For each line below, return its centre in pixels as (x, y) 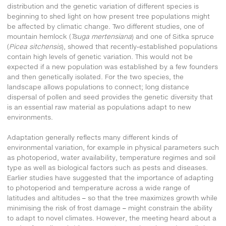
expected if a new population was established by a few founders (112, 66)
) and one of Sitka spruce (173, 36)
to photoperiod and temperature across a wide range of (98, 187)
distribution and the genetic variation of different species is (103, 6)
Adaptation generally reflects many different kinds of (92, 137)
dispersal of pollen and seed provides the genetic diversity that (110, 97)
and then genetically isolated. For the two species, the (95, 76)
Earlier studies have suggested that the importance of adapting (110, 177)
